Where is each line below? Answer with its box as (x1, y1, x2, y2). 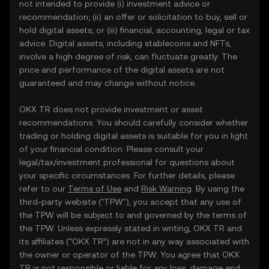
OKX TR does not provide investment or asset (19, 104, 203, 114)
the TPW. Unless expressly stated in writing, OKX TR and (19, 223, 242, 233)
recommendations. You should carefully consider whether (19, 118, 248, 127)
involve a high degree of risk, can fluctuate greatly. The (19, 52, 237, 61)
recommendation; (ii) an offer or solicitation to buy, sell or (19, 12, 247, 22)
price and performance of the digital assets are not (19, 65, 225, 74)
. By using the (192, 184, 244, 193)
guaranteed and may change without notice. (19, 78, 196, 88)
